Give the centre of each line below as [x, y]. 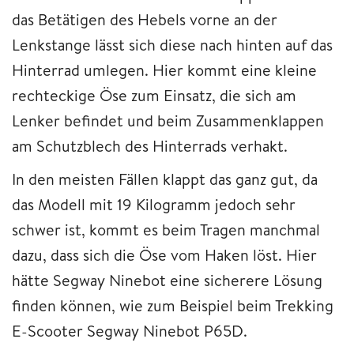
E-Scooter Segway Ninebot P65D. [130, 331]
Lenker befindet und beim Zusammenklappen [168, 121]
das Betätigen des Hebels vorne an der [145, 20]
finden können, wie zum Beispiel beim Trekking [173, 306]
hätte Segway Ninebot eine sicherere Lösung [167, 281]
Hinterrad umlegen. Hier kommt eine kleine [164, 70]
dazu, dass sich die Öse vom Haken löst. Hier [164, 255]
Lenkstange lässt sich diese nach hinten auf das [172, 45]
